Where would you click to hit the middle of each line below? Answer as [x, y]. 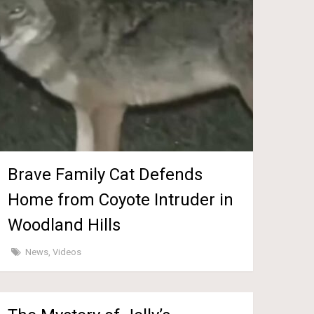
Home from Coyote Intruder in [121, 199]
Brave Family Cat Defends [105, 174]
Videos [67, 252]
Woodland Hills [64, 225]
